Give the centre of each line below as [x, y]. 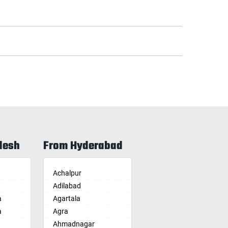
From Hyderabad [83, 146]
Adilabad [67, 186]
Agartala [67, 199]
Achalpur [67, 173]
